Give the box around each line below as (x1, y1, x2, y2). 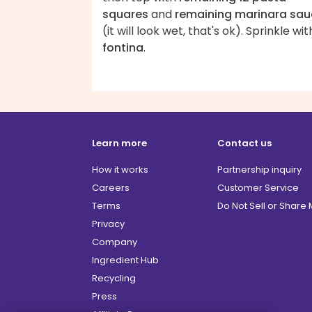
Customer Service (217, 181, 299, 195)
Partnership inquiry (217, 163, 302, 177)
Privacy (92, 217, 125, 231)
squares (102, 6, 148, 23)
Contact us (217, 136, 272, 150)
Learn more (92, 136, 147, 150)
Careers (92, 181, 130, 195)
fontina (102, 40, 143, 56)
